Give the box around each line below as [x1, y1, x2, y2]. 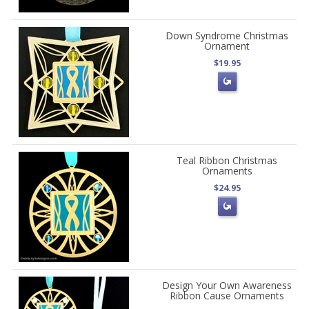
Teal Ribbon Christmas [177, 154, 278, 168]
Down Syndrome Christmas [166, 29, 289, 43]
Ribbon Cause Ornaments [170, 289, 285, 303]
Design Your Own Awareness [162, 279, 292, 292]
